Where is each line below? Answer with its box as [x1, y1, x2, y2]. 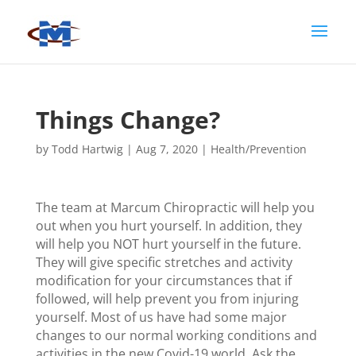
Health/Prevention [210, 141, 307, 157]
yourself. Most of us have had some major [35, 308, 287, 326]
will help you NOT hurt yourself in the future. [35, 235, 301, 253]
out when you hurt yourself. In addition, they [35, 217, 302, 234]
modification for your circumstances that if [35, 272, 292, 289]
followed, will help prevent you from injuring [35, 290, 299, 308]
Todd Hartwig [51, 141, 123, 157]
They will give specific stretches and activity [35, 253, 292, 271]
